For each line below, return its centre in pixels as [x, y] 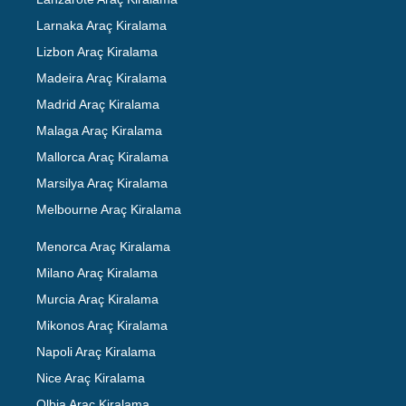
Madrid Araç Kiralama [98, 104]
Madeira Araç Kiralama [101, 77]
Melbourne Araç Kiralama [109, 209]
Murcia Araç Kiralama [97, 299]
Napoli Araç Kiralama [96, 351]
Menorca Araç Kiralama [103, 246]
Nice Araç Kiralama [91, 377]
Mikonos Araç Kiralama [102, 325]
